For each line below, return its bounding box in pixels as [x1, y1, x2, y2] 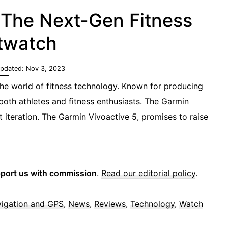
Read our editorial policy [101, 168, 195, 179]
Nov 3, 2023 [25, 65, 65, 73]
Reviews [94, 198, 126, 209]
